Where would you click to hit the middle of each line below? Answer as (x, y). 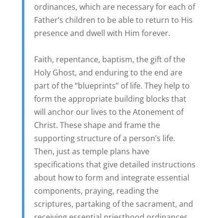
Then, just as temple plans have (91, 151)
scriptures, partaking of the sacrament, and (113, 204)
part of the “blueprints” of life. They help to (112, 85)
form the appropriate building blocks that (110, 99)
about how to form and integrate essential (111, 177)
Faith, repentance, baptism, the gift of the (109, 59)
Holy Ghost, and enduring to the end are (108, 72)
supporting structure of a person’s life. (104, 138)
